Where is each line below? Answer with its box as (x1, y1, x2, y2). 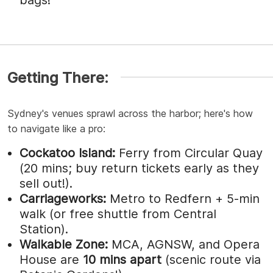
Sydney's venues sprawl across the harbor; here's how (7, 107, 253, 119)
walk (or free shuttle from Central (19, 206, 216, 221)
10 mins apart (83, 252, 161, 267)
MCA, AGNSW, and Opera (108, 236, 260, 252)
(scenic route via (161, 252, 261, 267)
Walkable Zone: (19, 236, 108, 252)
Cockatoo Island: (19, 145, 115, 160)
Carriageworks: (19, 191, 106, 206)
